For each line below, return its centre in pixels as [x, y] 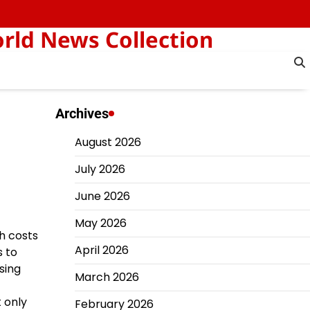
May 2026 [100, 223]
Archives [82, 113]
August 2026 [108, 142]
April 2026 [101, 250]
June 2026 [102, 196]
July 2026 [100, 169]
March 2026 [107, 277]
